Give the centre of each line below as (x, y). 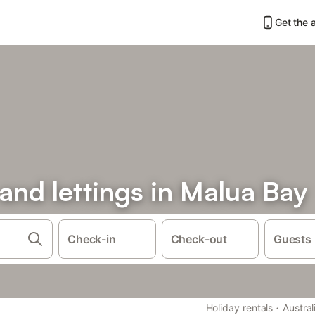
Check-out (199, 239)
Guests (292, 239)
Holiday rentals (239, 308)
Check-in (92, 239)
